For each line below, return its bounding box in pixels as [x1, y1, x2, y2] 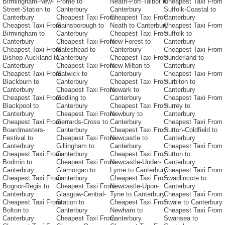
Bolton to [3, 206, 29, 214]
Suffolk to [164, 30, 192, 38]
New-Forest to [110, 38, 151, 46]
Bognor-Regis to [3, 182, 49, 190]
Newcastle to [110, 134, 148, 142]
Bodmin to [3, 158, 32, 166]
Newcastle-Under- [110, 158, 161, 166]
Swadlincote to [164, 174, 206, 182]
